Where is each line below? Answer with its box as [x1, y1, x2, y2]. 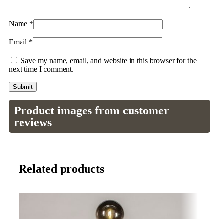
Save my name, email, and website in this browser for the [21, 56, 197, 65]
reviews [14, 115, 52, 129]
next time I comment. [9, 65, 74, 73]
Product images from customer [14, 104, 169, 117]
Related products [19, 162, 104, 175]
